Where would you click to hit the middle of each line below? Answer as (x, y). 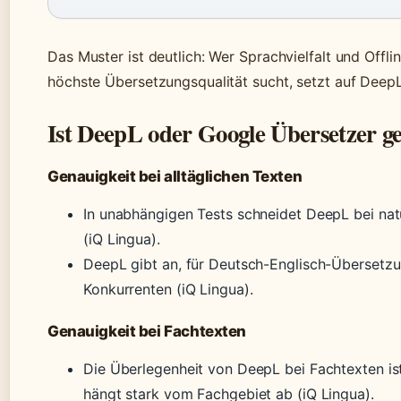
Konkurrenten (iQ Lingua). (168, 290)
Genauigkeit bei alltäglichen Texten (175, 177)
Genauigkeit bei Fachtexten (147, 332)
